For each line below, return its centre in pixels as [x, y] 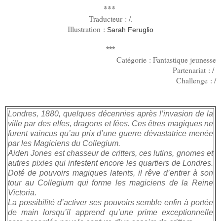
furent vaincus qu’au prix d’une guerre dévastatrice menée [110, 133]
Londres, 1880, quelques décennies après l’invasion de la [110, 113]
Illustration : [87, 29]
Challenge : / [196, 80]
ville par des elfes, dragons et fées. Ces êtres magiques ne [110, 123]
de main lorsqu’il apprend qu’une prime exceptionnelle [110, 212]
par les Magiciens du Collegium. [64, 143]
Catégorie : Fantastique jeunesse [166, 59]
